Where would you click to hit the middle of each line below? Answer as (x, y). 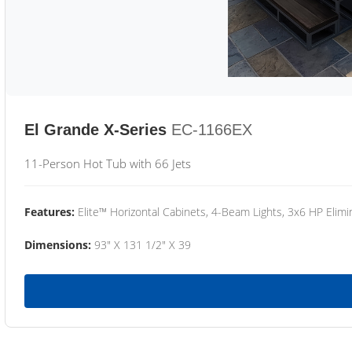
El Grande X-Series (95, 130)
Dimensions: (58, 245)
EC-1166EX (212, 130)
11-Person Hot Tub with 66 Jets (108, 163)
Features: (49, 212)
